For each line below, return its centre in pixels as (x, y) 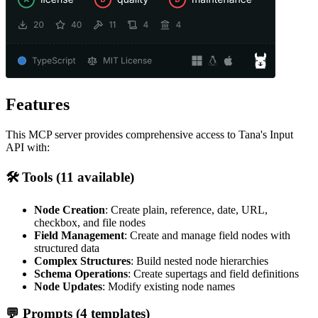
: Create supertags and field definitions (213, 273)
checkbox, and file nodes (90, 222)
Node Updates (68, 286)
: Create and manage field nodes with (207, 235)
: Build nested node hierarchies (199, 261)
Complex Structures (82, 261)
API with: (28, 148)
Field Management (79, 235)
